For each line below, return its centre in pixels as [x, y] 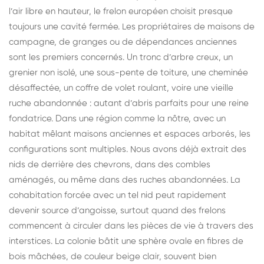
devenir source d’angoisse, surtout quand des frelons [117, 210]
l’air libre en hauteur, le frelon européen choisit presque [121, 11]
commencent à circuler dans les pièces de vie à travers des [131, 226]
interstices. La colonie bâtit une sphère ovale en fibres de [126, 241]
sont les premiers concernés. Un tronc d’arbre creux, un [121, 57]
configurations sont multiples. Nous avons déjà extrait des [128, 149]
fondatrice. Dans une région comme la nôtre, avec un [117, 118]
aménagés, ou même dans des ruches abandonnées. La [125, 180]
